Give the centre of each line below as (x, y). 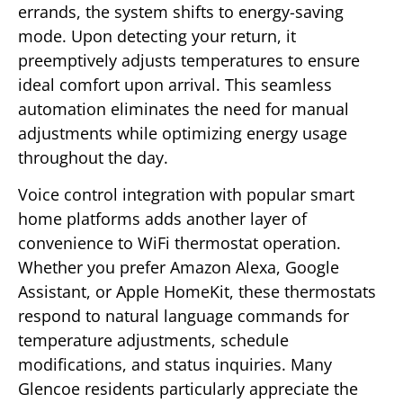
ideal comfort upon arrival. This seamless (175, 84)
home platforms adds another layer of (162, 219)
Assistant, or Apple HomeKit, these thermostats (197, 292)
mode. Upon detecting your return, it (157, 36)
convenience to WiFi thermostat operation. (179, 243)
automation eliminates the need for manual (184, 108)
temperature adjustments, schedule (153, 340)
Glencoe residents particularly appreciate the (188, 389)
